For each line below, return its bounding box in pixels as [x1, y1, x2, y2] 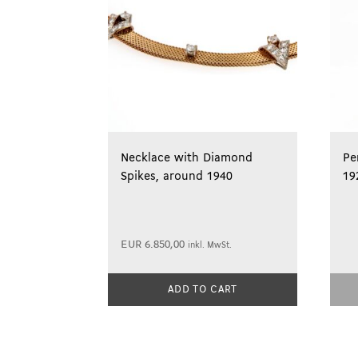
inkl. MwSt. [187, 241, 232, 251]
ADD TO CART [168, 284, 237, 296]
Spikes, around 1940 [120, 170, 233, 184]
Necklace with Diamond [120, 152, 253, 165]
